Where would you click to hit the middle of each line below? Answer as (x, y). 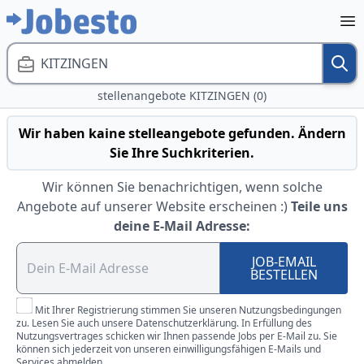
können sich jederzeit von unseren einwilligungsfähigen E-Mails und (169, 349)
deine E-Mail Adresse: (182, 226)
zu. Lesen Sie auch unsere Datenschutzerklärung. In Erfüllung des (164, 323)
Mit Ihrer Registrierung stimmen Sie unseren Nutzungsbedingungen (188, 310)
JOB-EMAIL (284, 262)
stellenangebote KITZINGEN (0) (182, 95)
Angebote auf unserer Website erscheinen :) (152, 206)
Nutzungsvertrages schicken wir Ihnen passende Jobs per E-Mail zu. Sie (177, 336)
